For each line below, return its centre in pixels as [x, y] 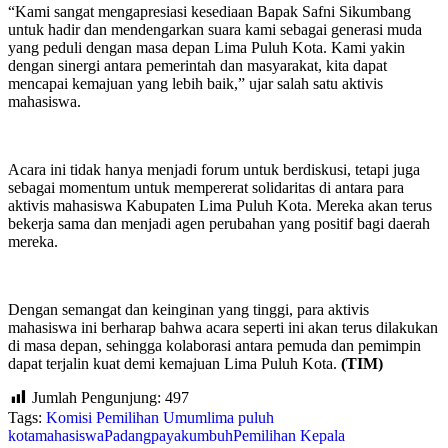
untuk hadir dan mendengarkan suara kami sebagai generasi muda [215, 29]
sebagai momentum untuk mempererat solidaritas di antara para [206, 187]
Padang [127, 435]
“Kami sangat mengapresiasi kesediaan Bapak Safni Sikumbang [209, 11]
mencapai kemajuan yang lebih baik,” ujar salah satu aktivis [195, 83]
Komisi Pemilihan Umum [126, 417]
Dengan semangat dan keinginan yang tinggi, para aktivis [188, 309]
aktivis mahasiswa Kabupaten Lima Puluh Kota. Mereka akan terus [220, 205]
